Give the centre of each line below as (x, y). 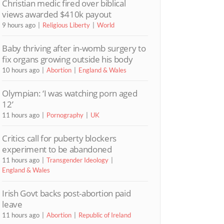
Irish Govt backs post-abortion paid (66, 193)
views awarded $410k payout (57, 14)
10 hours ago (21, 70)
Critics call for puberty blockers (59, 138)
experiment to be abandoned (57, 149)
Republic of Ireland (105, 215)
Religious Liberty (66, 25)
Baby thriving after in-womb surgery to (74, 48)
